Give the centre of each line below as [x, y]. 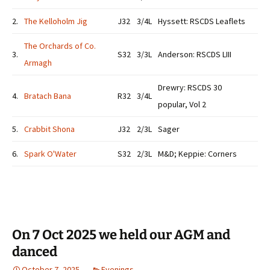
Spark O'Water [50, 154]
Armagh [38, 63]
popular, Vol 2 [182, 104]
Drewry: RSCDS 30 [190, 87]
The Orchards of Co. [60, 46]
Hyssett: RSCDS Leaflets [202, 21]
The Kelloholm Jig [56, 21]
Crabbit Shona [49, 129]
